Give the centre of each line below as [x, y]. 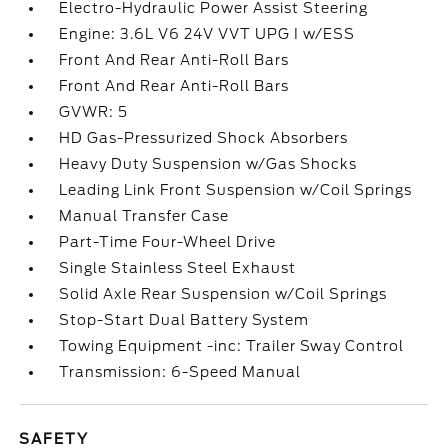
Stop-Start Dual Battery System [184, 320]
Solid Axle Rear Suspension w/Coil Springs [223, 294]
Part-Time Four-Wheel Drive [168, 242]
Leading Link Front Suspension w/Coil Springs [236, 190]
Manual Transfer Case [144, 216]
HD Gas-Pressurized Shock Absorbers [204, 138]
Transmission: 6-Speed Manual [180, 372]
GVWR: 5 [94, 112]
